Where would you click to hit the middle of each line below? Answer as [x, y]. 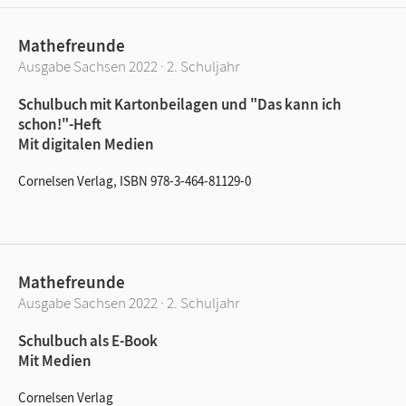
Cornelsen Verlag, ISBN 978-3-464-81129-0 [135, 180]
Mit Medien [55, 360]
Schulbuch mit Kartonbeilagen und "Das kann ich [179, 104]
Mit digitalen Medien [86, 144]
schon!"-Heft [60, 124]
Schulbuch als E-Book [88, 340]
